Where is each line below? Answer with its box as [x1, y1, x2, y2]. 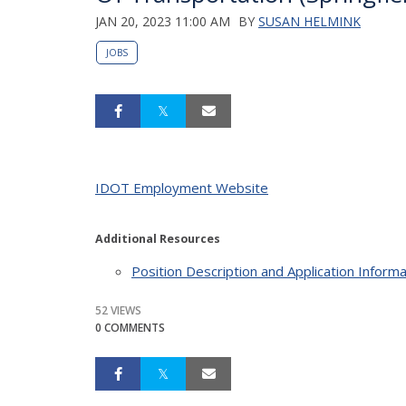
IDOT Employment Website [95, 178, 268, 197]
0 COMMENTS [95, 319, 165, 335]
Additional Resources [95, 230, 220, 246]
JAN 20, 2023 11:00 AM [95, 12, 230, 30]
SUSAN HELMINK [258, 12, 361, 30]
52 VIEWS [95, 302, 141, 318]
